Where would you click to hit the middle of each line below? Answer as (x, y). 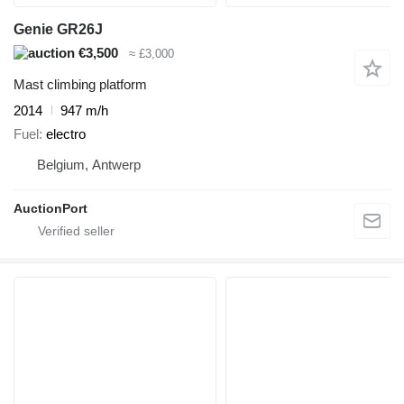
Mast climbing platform (80, 84)
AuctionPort (50, 209)
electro (66, 134)
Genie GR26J (58, 30)
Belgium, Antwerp (89, 165)
